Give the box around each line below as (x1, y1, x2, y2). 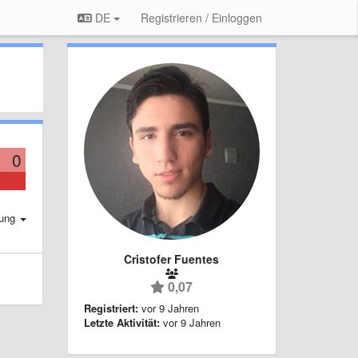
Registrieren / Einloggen (141, 10, 262, 26)
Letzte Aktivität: (83, 314, 160, 330)
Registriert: (83, 300, 138, 316)
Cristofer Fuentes (124, 250, 220, 267)
